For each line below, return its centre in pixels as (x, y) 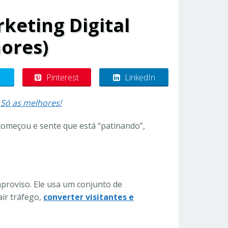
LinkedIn (140, 77)
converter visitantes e (89, 197)
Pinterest (63, 77)
